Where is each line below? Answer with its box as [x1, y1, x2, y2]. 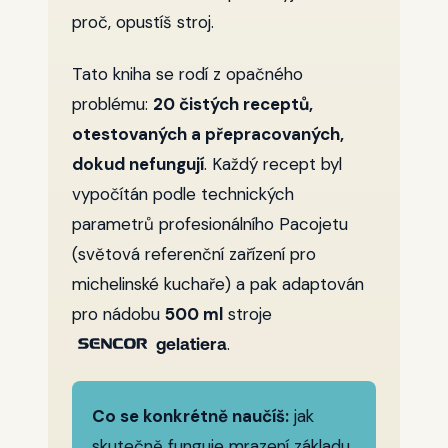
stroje [223, 303, 272, 325]
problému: [72, 93, 153, 115]
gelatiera [155, 334, 227, 354]
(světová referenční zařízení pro [72, 243, 316, 265]
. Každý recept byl [204, 153, 342, 175]
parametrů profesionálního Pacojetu [72, 213, 348, 235]
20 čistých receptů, [153, 93, 313, 115]
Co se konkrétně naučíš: [92, 405, 289, 427]
